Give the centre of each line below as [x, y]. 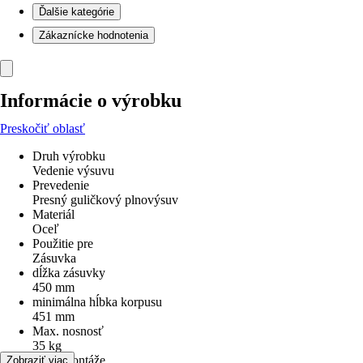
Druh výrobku [69, 156]
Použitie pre [63, 243]
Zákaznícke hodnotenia [94, 35]
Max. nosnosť [68, 331]
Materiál [53, 214]
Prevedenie [61, 185]
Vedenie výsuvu [73, 171]
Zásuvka [54, 258]
